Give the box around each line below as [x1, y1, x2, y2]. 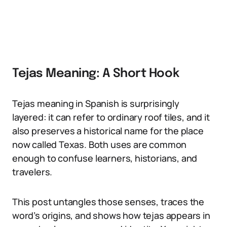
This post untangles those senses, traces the [12, 196, 205, 208]
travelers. [12, 166, 53, 178]
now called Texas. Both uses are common [12, 138, 187, 150]
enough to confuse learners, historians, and [12, 152, 198, 164]
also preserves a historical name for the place [12, 125, 204, 137]
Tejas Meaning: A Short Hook [12, 67, 179, 80]
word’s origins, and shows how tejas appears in [12, 209, 210, 221]
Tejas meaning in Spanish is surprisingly [12, 97, 179, 109]
